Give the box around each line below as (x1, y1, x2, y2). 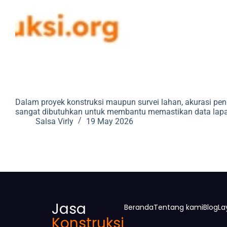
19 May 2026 (86, 116, 133, 126)
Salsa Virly (35, 116, 73, 126)
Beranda (124, 202, 154, 212)
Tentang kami (154, 202, 203, 212)
